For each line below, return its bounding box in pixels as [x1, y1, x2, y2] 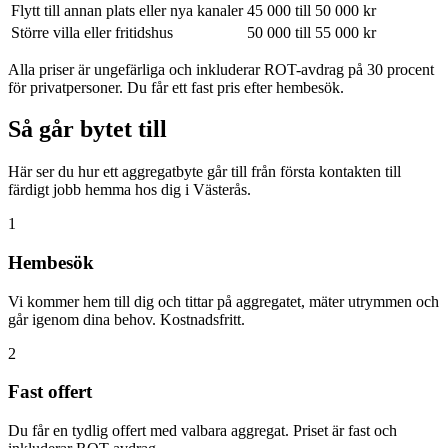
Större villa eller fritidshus [11, 23, 173, 41]
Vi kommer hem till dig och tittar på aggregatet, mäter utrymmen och [8, 292, 439, 310]
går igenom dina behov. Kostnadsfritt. [8, 310, 245, 328]
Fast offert [8, 381, 92, 403]
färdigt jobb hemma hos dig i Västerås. [8, 181, 251, 199]
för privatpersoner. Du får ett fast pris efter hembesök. [8, 78, 344, 96]
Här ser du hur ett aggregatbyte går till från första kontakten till [8, 163, 401, 181]
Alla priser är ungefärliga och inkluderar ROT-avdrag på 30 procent [8, 60, 434, 78]
